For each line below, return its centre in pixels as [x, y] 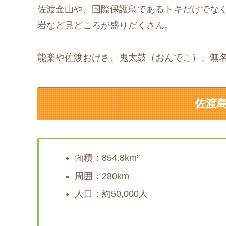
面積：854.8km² [107, 158]
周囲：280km [102, 176]
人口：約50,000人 [111, 194]
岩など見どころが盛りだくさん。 [105, 25]
